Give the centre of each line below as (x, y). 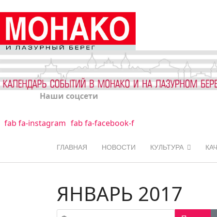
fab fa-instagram (35, 123)
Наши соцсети (69, 96)
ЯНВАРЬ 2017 (120, 193)
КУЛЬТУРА (167, 147)
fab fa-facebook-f (102, 123)
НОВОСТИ (119, 147)
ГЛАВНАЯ (72, 147)
